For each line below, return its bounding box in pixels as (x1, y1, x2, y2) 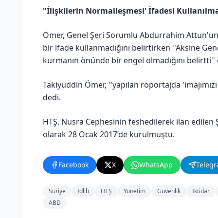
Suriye (49, 186, 66, 195)
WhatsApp (139, 160, 173, 169)
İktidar (192, 186, 210, 195)
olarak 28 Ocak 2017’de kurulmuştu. (43, 128, 175, 140)
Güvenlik (157, 186, 181, 195)
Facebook (58, 160, 89, 169)
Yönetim (124, 186, 145, 195)
